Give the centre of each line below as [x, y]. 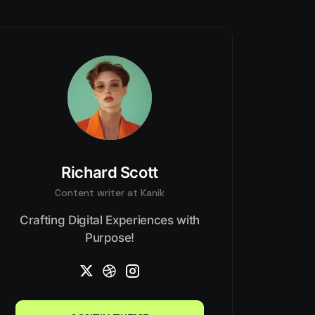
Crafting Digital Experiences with [110, 220]
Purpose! [110, 238]
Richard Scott [110, 172]
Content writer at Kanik [110, 193]
